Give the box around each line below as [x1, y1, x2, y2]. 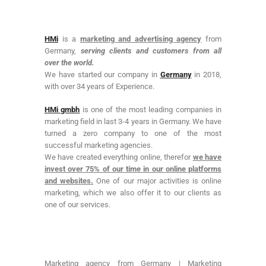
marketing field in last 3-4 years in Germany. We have [45, 116, 221, 126]
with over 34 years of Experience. [45, 82, 154, 91]
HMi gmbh [45, 104, 80, 114]
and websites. [45, 176, 94, 185]
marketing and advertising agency [80, 34, 202, 44]
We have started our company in [45, 70, 160, 80]
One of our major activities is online [93, 176, 221, 185]
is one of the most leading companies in [80, 104, 222, 114]
